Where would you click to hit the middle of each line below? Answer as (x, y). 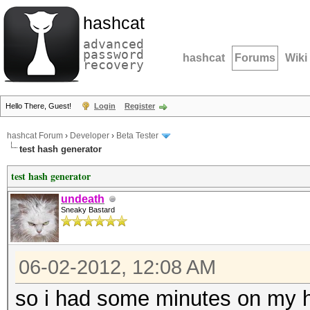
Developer (90, 136)
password (113, 54)
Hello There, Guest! (39, 106)
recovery (113, 65)
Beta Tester (137, 136)
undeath (83, 199)
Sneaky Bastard (88, 210)
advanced (113, 44)
